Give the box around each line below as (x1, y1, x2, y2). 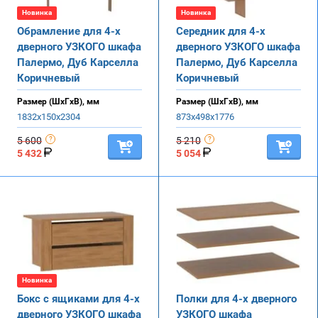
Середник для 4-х (176, 24, 265, 38)
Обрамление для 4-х (17, 24, 121, 38)
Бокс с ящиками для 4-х (17, 292, 140, 305)
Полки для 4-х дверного (176, 292, 297, 305)
